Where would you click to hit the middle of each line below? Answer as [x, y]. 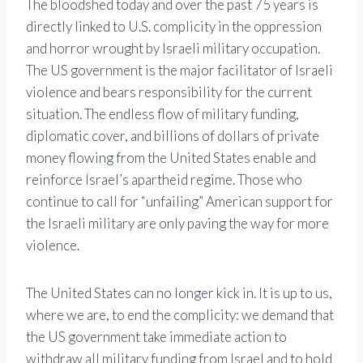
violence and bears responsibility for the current [169, 92]
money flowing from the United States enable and [171, 158]
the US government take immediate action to [156, 337]
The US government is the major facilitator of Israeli [179, 70]
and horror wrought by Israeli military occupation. [173, 49]
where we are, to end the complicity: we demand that [180, 315]
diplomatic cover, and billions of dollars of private [173, 136]
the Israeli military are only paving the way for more [177, 224]
